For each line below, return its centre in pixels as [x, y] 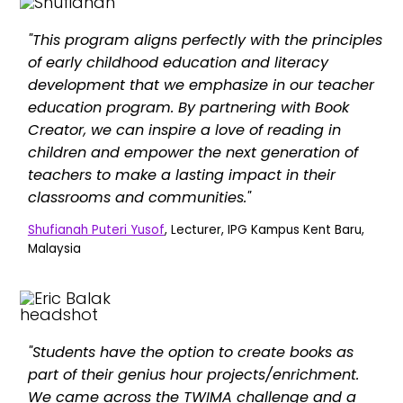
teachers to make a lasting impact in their [181, 175]
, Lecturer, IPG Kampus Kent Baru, [264, 230]
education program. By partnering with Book [188, 107]
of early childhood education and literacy [178, 62]
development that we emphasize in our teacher [201, 85]
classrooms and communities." [139, 197]
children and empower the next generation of [193, 152]
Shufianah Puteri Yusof [96, 230]
